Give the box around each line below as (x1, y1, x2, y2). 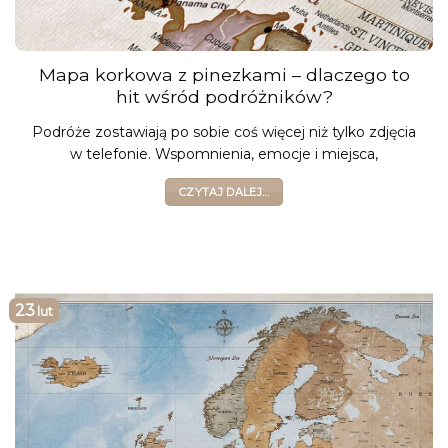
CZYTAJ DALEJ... (179, 184, 269, 199)
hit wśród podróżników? (115, 85, 333, 107)
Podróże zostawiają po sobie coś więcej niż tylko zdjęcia (32, 123, 416, 142)
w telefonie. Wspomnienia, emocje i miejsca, (70, 145, 378, 164)
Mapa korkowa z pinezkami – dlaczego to (38, 63, 410, 85)
